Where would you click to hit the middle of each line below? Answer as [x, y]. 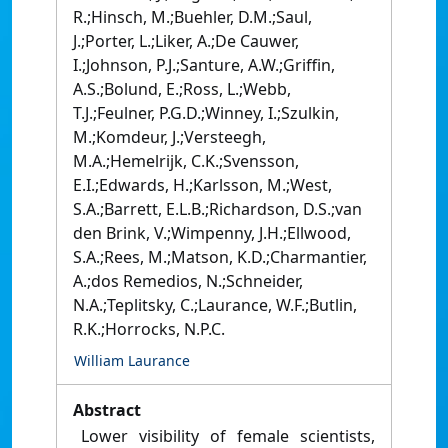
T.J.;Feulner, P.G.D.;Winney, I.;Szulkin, [206, 113]
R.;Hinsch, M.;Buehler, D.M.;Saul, [192, 17]
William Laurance [132, 361]
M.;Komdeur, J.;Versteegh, [169, 137]
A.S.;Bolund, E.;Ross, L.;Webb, [182, 89]
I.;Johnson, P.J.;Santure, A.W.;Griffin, [204, 65]
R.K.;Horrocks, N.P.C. [149, 329]
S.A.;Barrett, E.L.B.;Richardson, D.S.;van [217, 209]
